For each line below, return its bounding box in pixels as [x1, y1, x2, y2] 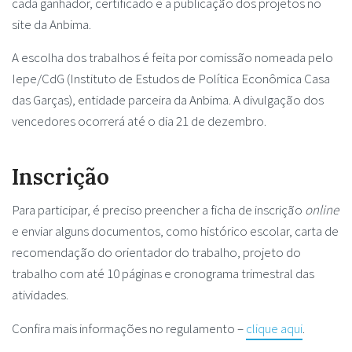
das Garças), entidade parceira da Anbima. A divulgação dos [12, 90, 324, 108]
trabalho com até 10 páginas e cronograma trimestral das [12, 265, 314, 283]
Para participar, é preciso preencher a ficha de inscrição [12, 201, 305, 219]
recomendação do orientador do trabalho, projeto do [12, 244, 301, 262]
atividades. [12, 286, 68, 304]
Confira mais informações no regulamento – [12, 319, 246, 337]
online [305, 201, 339, 219]
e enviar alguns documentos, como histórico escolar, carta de [12, 222, 339, 240]
